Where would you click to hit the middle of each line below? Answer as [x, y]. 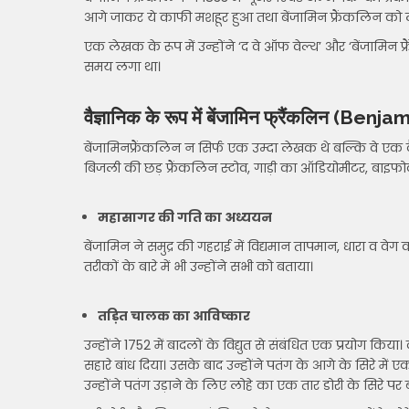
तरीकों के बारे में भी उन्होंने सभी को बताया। [199, 267]
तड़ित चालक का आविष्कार [174, 316]
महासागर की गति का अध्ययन [185, 217]
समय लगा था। [122, 67]
